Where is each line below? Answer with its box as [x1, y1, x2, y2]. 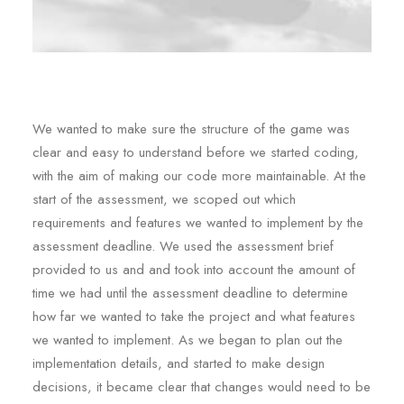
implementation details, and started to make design [32, 353, 325, 373]
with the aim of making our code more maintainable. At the [32, 166, 366, 186]
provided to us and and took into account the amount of [32, 260, 355, 280]
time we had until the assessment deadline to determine [32, 283, 348, 303]
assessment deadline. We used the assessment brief [32, 236, 334, 256]
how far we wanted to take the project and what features [32, 307, 355, 326]
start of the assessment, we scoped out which [32, 189, 296, 209]
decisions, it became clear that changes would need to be [32, 377, 371, 397]
